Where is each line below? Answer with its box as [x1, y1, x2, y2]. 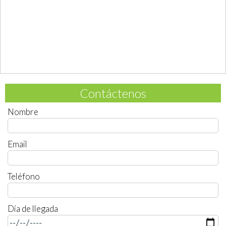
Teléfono [8, 171, 40, 182]
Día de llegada [8, 203, 58, 214]
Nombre [8, 106, 38, 117]
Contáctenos [80, 86, 146, 100]
